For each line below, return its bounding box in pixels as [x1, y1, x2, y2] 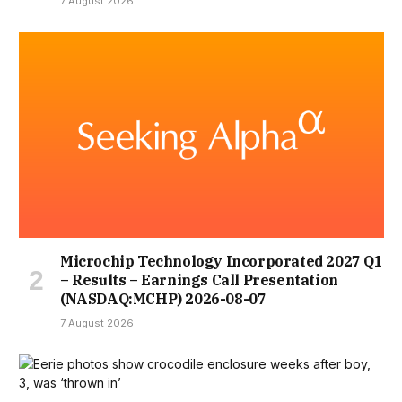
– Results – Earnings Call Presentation [60, 270, 338, 289]
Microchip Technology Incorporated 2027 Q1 [60, 251, 383, 270]
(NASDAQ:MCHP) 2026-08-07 [60, 289, 267, 308]
